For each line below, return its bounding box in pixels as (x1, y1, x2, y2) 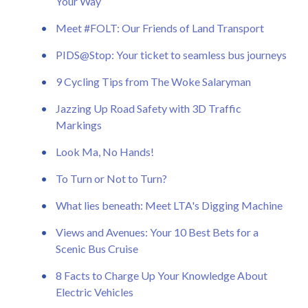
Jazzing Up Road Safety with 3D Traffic (56, 101, 241, 115)
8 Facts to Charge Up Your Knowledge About (56, 268, 267, 282)
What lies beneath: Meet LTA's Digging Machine (56, 198, 283, 212)
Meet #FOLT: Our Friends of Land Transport (56, 21, 264, 34)
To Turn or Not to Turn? (56, 171, 167, 185)
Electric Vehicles (56, 285, 133, 298)
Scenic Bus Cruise (56, 241, 138, 255)
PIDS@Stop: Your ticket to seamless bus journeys (56, 47, 287, 61)
